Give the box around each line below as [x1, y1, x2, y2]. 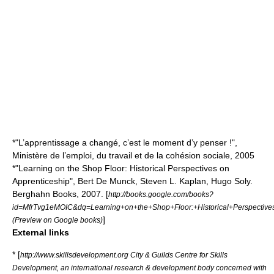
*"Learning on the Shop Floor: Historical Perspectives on [12, 163, 229, 173]
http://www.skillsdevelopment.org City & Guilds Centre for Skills [20, 251, 228, 259]
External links [12, 228, 69, 237]
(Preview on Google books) [12, 216, 103, 224]
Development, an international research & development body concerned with [12, 264, 267, 272]
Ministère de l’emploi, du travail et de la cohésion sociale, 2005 [12, 150, 254, 160]
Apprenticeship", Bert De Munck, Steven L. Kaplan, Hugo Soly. [12, 176, 253, 186]
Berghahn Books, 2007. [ [12, 189, 108, 199]
